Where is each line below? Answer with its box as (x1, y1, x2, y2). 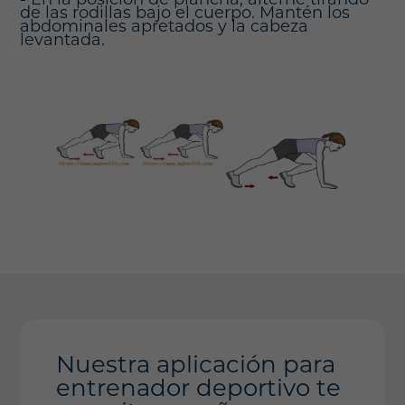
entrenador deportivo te (56, 378, 342, 403)
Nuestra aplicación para (56, 354, 336, 380)
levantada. (20, 33, 106, 50)
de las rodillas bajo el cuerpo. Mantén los (20, 5, 351, 23)
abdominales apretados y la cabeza (20, 19, 309, 36)
